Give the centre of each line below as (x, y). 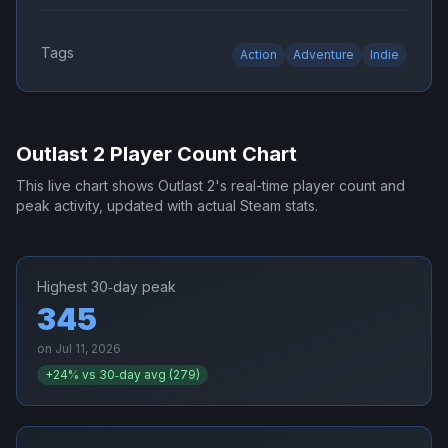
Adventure (323, 55)
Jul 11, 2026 (88, 349)
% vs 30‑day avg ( (120, 375)
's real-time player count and (310, 186)
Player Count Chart (201, 154)
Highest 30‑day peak (106, 287)
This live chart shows (87, 186)
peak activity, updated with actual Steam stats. (167, 206)
